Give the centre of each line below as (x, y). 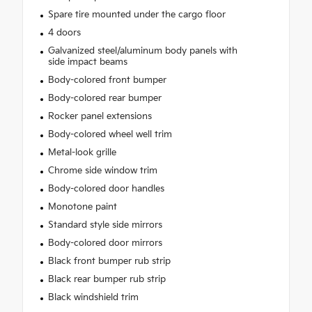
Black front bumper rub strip (109, 261)
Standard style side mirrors (105, 225)
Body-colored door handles (106, 188)
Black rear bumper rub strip (107, 279)
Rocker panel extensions (100, 116)
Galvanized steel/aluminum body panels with (142, 50)
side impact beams (87, 62)
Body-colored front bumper (107, 80)
